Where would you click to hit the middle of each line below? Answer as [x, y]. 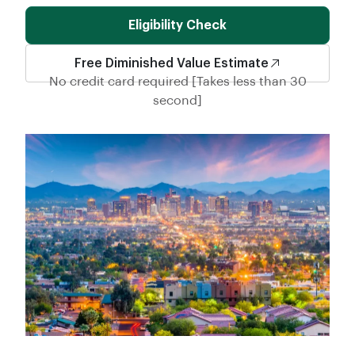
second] [177, 101]
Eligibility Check [177, 25]
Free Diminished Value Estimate [171, 63]
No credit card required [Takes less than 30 [177, 82]
